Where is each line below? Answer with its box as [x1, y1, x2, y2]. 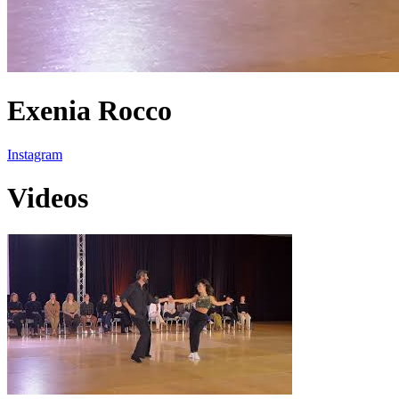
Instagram [7, 146, 62, 162]
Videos [7, 182, 88, 215]
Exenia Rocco [7, 94, 172, 127]
